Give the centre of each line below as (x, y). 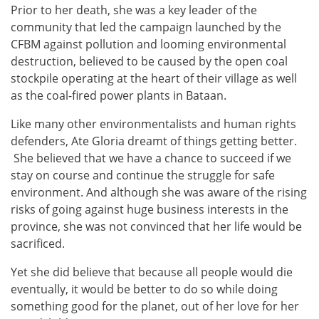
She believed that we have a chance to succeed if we (151, 158)
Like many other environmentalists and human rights (153, 124)
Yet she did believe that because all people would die (152, 272)
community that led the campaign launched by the (146, 27)
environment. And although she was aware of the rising (159, 192)
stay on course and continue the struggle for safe (143, 175)
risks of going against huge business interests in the (150, 209)
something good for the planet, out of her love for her (155, 306)
